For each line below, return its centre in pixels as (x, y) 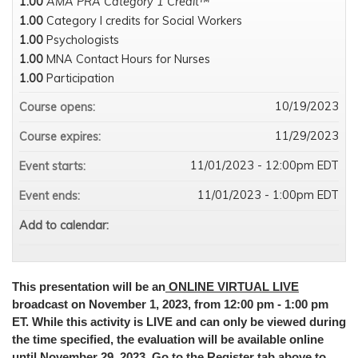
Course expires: (62, 136)
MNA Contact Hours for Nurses (128, 59)
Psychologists (83, 40)
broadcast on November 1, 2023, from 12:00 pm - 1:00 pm (170, 304)
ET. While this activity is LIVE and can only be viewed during (179, 322)
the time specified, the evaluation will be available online (168, 339)
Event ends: (51, 195)
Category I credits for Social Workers (144, 20)
